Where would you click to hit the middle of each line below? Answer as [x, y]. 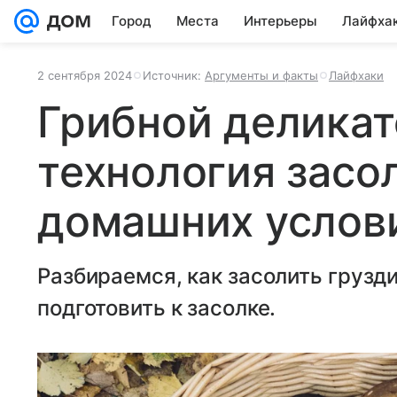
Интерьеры [280, 21]
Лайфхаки [356, 75]
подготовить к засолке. [157, 308]
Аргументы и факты [261, 75]
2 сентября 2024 [85, 75]
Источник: [174, 75]
